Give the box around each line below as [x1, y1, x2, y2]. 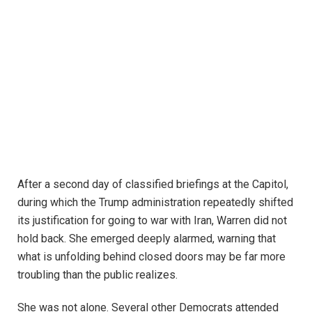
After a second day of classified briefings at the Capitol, [17, 178, 288, 192]
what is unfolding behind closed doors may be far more [17, 250, 286, 264]
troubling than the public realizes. [17, 268, 180, 282]
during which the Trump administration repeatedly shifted [17, 196, 293, 210]
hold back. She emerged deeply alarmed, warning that [17, 232, 276, 246]
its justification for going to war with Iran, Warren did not [17, 214, 287, 228]
